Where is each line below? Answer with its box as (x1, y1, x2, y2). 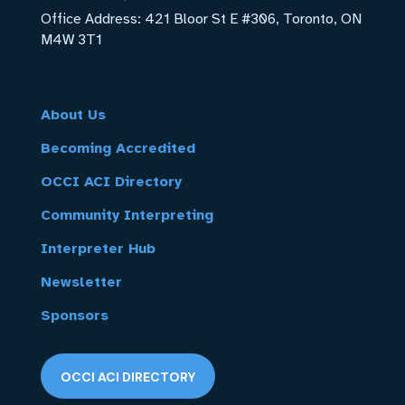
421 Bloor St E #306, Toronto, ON (144, 9, 362, 28)
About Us (40, 105, 106, 124)
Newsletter (40, 272, 122, 291)
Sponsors (40, 306, 108, 325)
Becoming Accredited (40, 138, 195, 157)
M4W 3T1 (40, 30, 102, 49)
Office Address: (40, 9, 145, 28)
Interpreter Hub (40, 239, 155, 258)
